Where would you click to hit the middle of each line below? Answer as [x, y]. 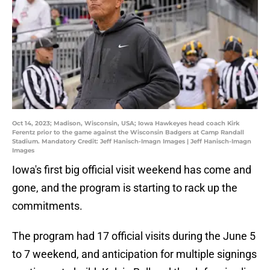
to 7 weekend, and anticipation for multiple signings [134, 254]
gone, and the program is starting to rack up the [125, 188]
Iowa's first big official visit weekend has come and [132, 170]
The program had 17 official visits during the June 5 [134, 236]
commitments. [47, 206]
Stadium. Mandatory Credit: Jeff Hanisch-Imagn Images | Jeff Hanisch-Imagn [132, 142]
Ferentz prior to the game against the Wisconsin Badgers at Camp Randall [128, 133]
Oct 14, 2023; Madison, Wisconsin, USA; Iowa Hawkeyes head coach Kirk [126, 124]
